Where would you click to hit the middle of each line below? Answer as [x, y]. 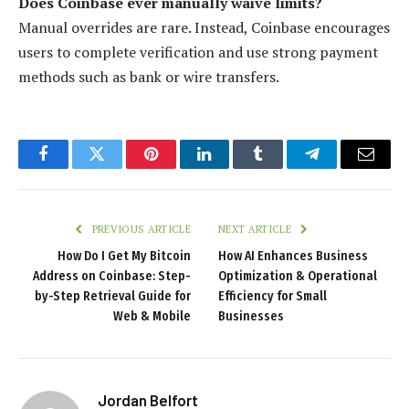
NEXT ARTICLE [257, 230]
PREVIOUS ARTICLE [140, 230]
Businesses [251, 317]
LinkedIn [233, 168]
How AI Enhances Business [293, 257]
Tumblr [281, 168]
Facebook [73, 168]
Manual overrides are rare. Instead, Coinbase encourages [204, 28]
